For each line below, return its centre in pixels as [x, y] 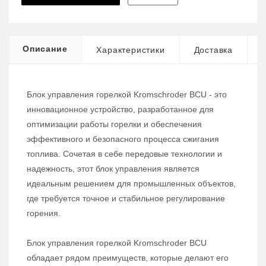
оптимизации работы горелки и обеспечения [114, 124]
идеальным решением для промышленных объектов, [131, 184]
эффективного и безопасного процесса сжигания [123, 139]
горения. [44, 213]
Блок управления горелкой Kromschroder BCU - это [127, 95]
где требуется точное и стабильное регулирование [126, 199]
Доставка [213, 50]
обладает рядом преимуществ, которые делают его [128, 258]
